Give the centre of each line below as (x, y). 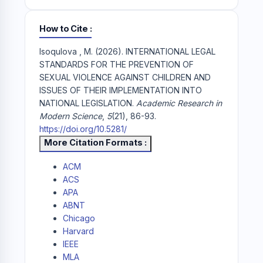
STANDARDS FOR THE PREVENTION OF (117, 65)
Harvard (78, 231)
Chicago (79, 218)
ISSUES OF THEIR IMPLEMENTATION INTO (121, 90)
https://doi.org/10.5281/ (83, 129)
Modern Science (71, 116)
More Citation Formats (94, 143)
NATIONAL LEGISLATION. (88, 103)
